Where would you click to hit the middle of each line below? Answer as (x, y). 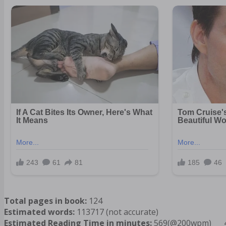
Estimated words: (40, 212)
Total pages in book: (46, 201)
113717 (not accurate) (118, 212)
